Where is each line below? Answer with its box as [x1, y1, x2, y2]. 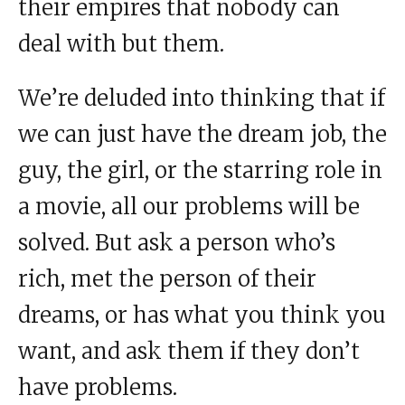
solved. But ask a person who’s [18, 229, 335, 258]
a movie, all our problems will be [18, 193, 360, 221]
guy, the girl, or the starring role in [18, 156, 382, 185]
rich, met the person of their [18, 265, 316, 294]
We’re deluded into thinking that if [18, 84, 385, 113]
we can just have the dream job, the [18, 120, 387, 149]
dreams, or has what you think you [18, 301, 386, 330]
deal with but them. [18, 30, 224, 59]
